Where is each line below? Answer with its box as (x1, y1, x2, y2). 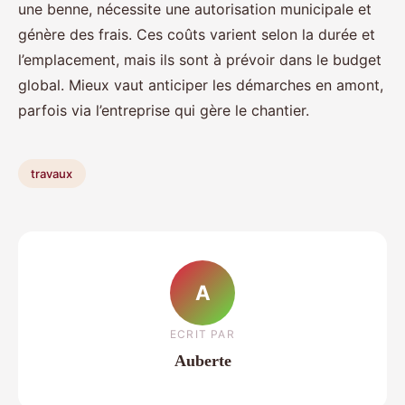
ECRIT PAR (170, 326, 235, 341)
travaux (31, 165, 73, 181)
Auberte (174, 351, 231, 370)
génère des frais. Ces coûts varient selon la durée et (18, 25, 375, 44)
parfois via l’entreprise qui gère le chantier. (18, 101, 309, 120)
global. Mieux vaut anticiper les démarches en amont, (18, 76, 383, 95)
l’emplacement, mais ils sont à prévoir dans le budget (18, 51, 381, 70)
